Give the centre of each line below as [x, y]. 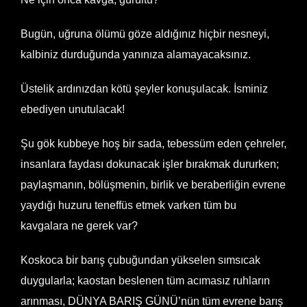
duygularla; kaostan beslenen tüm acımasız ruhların [145, 281]
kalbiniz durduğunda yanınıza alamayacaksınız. [136, 54]
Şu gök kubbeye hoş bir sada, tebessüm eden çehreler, [153, 144]
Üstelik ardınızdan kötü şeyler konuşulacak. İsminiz [144, 89]
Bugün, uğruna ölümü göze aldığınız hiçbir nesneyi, [145, 34]
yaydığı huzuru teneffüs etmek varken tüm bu [128, 205]
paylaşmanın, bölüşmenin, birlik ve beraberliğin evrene [153, 185]
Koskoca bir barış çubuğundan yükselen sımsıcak [140, 260]
